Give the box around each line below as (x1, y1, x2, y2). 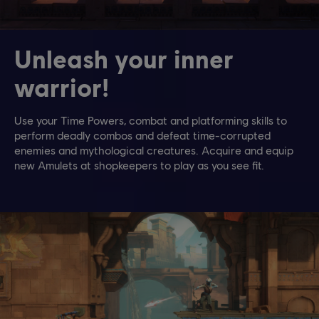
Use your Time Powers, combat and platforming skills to (14, 113, 287, 127)
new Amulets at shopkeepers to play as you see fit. (14, 158, 264, 172)
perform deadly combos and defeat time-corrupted (14, 128, 271, 142)
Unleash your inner (14, 43, 234, 74)
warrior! (14, 72, 109, 103)
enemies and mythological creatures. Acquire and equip (14, 143, 293, 157)
